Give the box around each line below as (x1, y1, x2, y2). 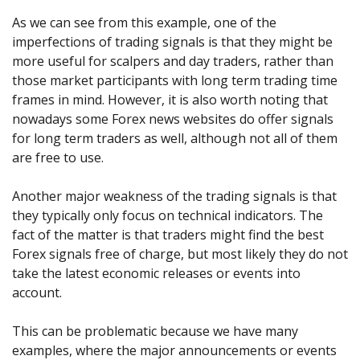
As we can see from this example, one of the (12, 14, 276, 32)
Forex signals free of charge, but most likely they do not (12, 245, 348, 264)
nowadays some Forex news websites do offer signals (12, 110, 333, 129)
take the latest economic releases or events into (12, 264, 301, 283)
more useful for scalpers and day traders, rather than (12, 52, 333, 71)
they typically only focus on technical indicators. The (12, 207, 323, 225)
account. (12, 284, 62, 302)
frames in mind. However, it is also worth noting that (12, 91, 328, 109)
